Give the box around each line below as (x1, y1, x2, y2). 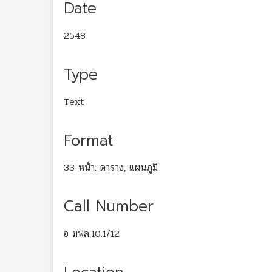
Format (64, 129, 113, 152)
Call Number (64, 195, 154, 219)
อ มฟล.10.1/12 (64, 226, 120, 241)
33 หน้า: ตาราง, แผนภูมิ (64, 160, 158, 175)
